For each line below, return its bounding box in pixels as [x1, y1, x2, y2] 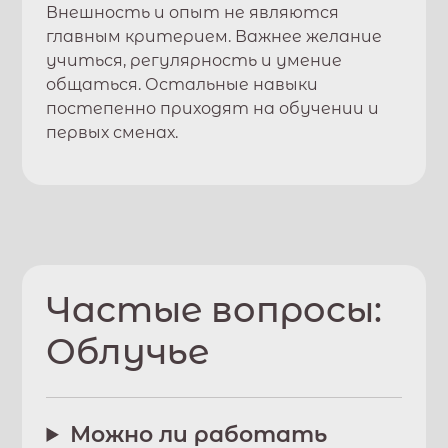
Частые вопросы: [46, 288, 383, 331]
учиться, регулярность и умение [46, 51, 343, 70]
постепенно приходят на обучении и [46, 99, 380, 118]
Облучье [46, 330, 210, 373]
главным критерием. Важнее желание [46, 27, 383, 46]
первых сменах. [46, 123, 179, 142]
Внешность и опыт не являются [46, 3, 340, 22]
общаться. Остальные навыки [46, 75, 319, 94]
